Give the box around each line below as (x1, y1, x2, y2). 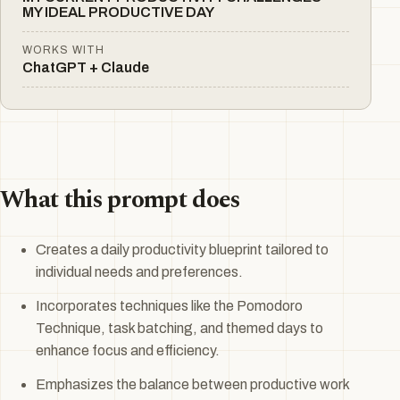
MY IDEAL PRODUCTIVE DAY (22, 4, 214, 21)
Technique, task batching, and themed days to (36, 320, 323, 336)
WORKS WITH (22, 43, 104, 56)
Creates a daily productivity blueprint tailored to (36, 242, 329, 258)
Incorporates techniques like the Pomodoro (36, 297, 303, 313)
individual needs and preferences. (36, 264, 243, 280)
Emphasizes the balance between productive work (36, 376, 349, 392)
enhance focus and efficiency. (36, 342, 220, 358)
